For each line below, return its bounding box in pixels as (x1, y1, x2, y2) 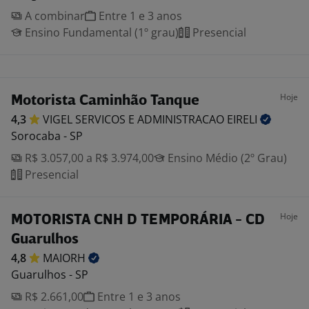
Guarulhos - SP (11, 267, 88, 282)
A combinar (22, 8, 85, 23)
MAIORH (43, 250, 88, 266)
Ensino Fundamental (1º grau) (22, 25, 179, 40)
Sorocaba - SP (11, 128, 83, 143)
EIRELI (227, 112, 260, 127)
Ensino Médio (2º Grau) (165, 150, 287, 166)
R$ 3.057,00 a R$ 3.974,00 (22, 150, 154, 166)
